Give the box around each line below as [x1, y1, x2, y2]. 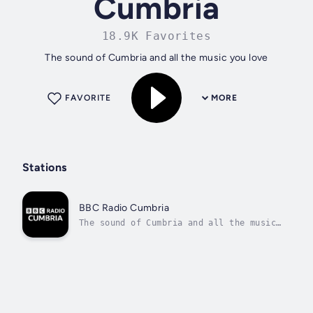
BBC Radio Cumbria [79, 201, 170, 214]
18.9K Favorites [101, 29, 212, 43]
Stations [22, 161, 67, 175]
